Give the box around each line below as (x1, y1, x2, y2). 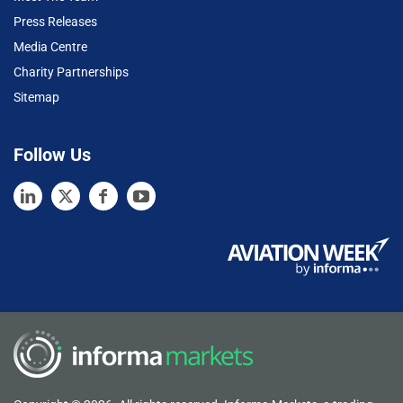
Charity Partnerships (13, 65, 129, 80)
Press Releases (13, 14, 97, 30)
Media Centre (13, 40, 87, 55)
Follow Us (13, 144, 91, 166)
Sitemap (13, 90, 59, 105)
